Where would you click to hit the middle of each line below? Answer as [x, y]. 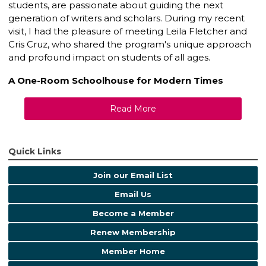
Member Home [133, 251]
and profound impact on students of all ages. [110, 58]
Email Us [133, 194]
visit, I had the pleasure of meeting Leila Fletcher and [128, 31]
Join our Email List [133, 175]
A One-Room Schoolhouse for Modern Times [116, 81]
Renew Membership [133, 232]
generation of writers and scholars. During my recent [126, 18]
